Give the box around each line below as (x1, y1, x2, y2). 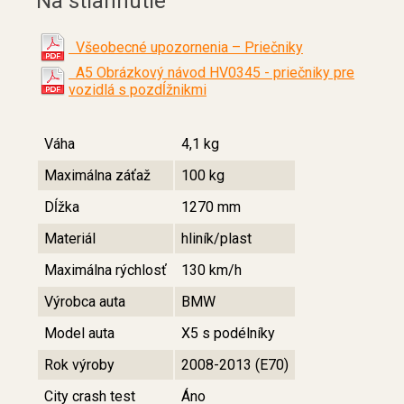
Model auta (44, 324, 115, 342)
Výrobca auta (44, 292, 125, 310)
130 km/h (181, 261, 242, 279)
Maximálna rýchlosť (44, 261, 167, 279)
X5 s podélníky (181, 324, 275, 342)
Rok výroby (44, 355, 115, 373)
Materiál (44, 229, 96, 247)
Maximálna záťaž (44, 166, 151, 184)
